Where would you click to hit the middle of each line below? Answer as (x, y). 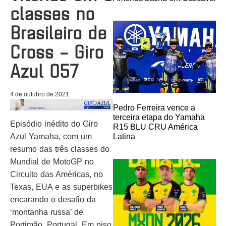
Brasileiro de (58, 32)
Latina (124, 136)
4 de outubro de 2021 (40, 95)
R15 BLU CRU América (155, 127)
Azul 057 (44, 70)
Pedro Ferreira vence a (154, 107)
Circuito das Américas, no (56, 174)
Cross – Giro (57, 51)
